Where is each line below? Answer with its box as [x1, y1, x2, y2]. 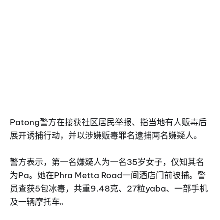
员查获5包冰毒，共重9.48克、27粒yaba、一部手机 [10, 183, 208, 194]
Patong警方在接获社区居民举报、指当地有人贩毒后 [10, 116, 207, 128]
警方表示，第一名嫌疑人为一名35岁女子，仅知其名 [10, 156, 204, 167]
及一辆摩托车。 [10, 196, 68, 207]
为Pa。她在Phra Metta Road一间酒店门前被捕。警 [10, 169, 206, 181]
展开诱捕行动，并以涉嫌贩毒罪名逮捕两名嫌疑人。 [10, 130, 202, 141]
